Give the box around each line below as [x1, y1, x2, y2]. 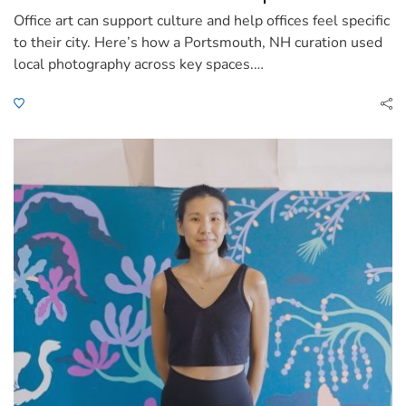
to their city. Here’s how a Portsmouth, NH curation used [14, 32, 382, 53]
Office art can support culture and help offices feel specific [14, 10, 390, 31]
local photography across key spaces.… [14, 53, 264, 74]
